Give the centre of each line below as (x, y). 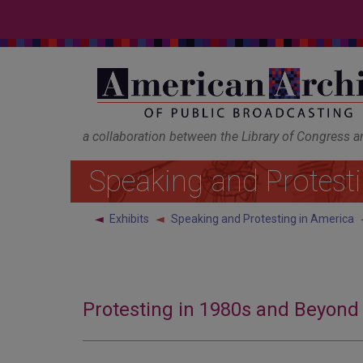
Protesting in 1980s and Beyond (221, 310)
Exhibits (129, 219)
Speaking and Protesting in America (263, 219)
